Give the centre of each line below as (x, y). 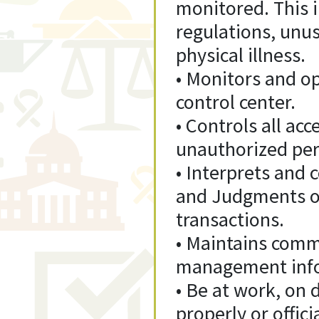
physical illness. (240, 55)
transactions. (230, 219)
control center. (235, 102)
